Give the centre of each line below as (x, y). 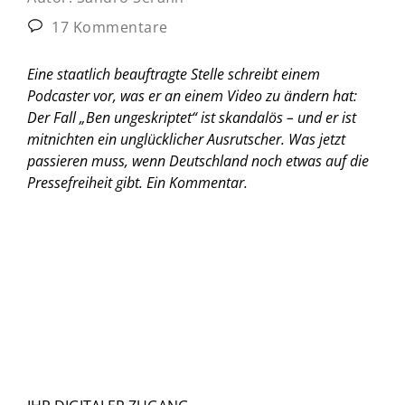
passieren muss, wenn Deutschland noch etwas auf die (198, 160)
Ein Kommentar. (197, 182)
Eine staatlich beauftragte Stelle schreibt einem (174, 74)
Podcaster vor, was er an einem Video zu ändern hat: (192, 95)
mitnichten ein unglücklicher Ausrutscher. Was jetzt (186, 139)
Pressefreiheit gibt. (87, 182)
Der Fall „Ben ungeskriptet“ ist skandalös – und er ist (192, 117)
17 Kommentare (108, 27)
